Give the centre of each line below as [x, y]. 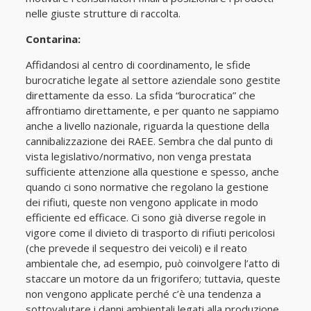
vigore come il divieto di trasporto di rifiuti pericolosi [150, 233]
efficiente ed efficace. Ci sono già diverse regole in [145, 217]
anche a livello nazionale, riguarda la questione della [147, 126]
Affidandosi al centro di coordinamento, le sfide [138, 65]
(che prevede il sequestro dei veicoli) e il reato [136, 248]
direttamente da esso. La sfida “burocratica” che [140, 95]
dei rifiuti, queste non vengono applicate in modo [142, 202]
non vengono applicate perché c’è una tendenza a [143, 294]
